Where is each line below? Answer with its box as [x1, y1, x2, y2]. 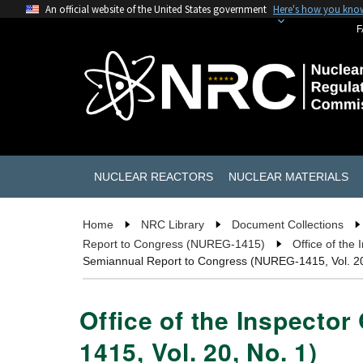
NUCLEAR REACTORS [93, 169, 213, 183]
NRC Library [141, 218, 204, 232]
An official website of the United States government [45, 2, 267, 15]
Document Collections [232, 218, 344, 232]
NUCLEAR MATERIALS [228, 169, 348, 183]
